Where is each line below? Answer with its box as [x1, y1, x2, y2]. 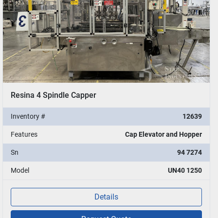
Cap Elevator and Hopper [125, 130, 202, 138]
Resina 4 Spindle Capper [10, 90, 96, 100]
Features [10, 130, 37, 138]
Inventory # [10, 112, 45, 120]
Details [94, 192, 118, 201]
